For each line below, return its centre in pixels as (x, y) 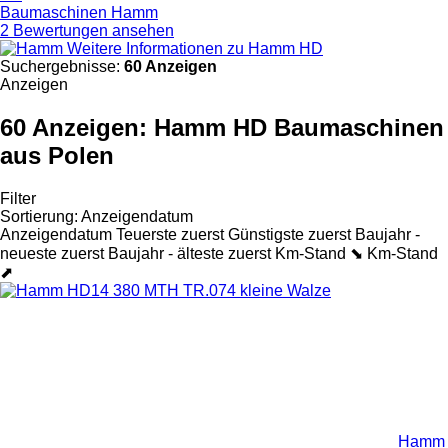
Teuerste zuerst (170, 234)
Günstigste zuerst (289, 234)
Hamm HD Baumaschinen (299, 127)
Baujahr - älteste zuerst (189, 253)
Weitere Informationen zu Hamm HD (195, 48)
